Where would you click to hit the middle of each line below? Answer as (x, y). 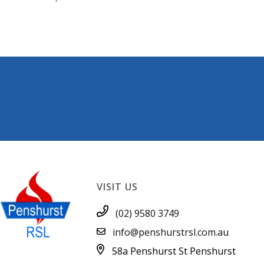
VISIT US (117, 187)
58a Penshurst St (149, 251)
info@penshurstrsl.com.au (170, 232)
